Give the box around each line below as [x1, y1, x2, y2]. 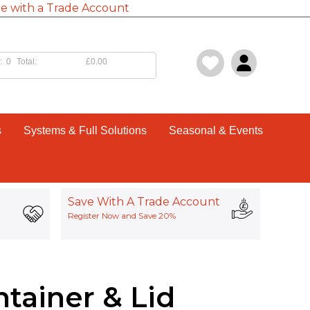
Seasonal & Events [168, 125, 263, 136]
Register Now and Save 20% [68, 211, 176, 221]
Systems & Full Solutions [23, 125, 147, 136]
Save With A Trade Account [68, 195, 220, 208]
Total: [16, 57, 37, 66]
